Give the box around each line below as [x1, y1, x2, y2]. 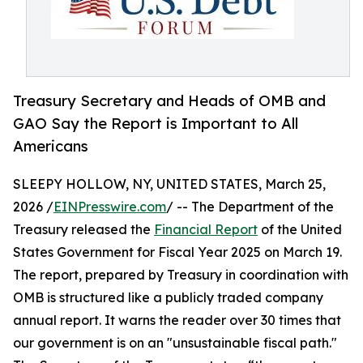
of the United [258, 221, 342, 238]
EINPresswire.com [53, 199, 166, 216]
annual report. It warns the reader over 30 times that [13, 312, 341, 329]
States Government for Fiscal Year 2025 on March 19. [13, 244, 342, 261]
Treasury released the [13, 221, 154, 238]
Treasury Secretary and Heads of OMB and [13, 92, 326, 110]
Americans [13, 137, 88, 156]
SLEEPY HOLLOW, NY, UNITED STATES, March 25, [13, 176, 326, 193]
